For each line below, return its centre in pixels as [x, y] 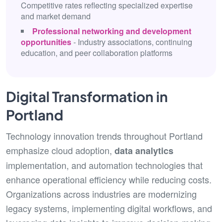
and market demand [56, 16]
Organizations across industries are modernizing [101, 194]
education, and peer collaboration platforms [97, 53]
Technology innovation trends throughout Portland [104, 136]
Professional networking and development [112, 31]
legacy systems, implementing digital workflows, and [109, 208]
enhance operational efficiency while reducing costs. [109, 179]
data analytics [144, 151]
